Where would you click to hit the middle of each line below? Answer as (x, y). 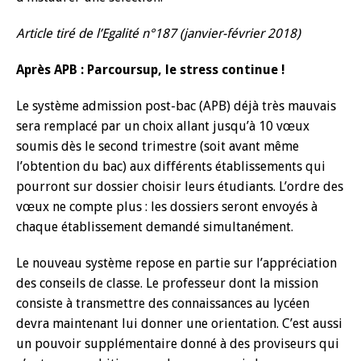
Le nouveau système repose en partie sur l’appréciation (176, 263)
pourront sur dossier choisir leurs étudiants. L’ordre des (180, 187)
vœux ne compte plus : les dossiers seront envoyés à (167, 207)
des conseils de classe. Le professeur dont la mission (167, 283)
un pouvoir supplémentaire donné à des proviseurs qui (178, 344)
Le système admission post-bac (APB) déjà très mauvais (176, 106)
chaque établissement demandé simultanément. (155, 227)
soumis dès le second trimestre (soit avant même (158, 146)
